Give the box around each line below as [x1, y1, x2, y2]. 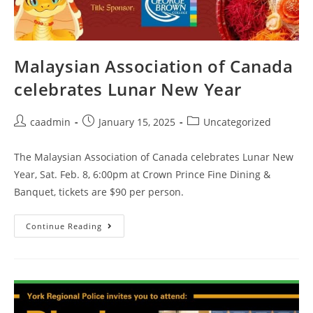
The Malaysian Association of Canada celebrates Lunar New [14, 150, 293, 163]
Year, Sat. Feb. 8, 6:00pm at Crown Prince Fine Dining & [14, 167, 270, 181]
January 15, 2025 [99, 115, 175, 129]
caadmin [30, 115, 71, 129]
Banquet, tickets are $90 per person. [14, 184, 184, 198]
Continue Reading [26, 220, 102, 231]
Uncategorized [203, 115, 271, 129]
